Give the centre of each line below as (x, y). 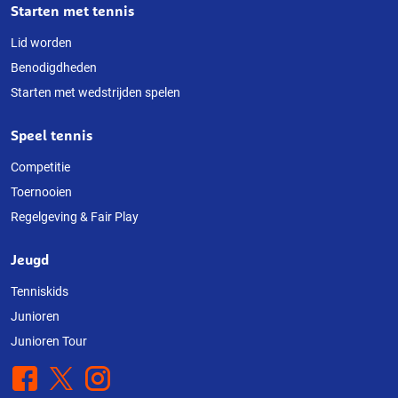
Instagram (115, 376)
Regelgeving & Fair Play (75, 216)
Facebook (41, 376)
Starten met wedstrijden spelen (96, 92)
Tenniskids (40, 291)
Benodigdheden (54, 67)
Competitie (40, 167)
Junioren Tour (49, 341)
